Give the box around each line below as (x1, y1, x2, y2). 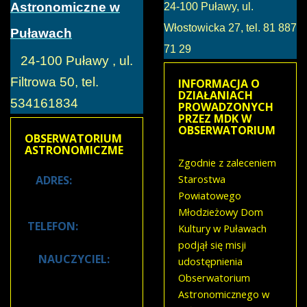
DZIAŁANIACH (178, 88, 253, 103)
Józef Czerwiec (36, 265, 118, 280)
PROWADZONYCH (178, 99, 273, 115)
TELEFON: (27, 219, 78, 234)
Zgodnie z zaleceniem (178, 156, 276, 170)
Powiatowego (178, 188, 241, 203)
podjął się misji (178, 238, 246, 252)
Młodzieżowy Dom (178, 205, 263, 219)
